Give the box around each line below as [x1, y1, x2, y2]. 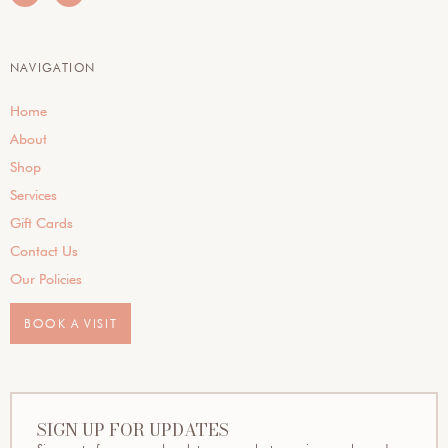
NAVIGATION [10, 59, 95, 75]
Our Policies [10, 270, 82, 287]
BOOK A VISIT [24, 315, 118, 331]
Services [10, 186, 57, 203]
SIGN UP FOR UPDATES [37, 416, 229, 443]
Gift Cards [10, 214, 73, 231]
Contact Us [10, 242, 78, 259]
